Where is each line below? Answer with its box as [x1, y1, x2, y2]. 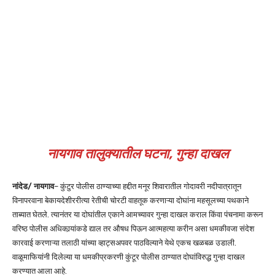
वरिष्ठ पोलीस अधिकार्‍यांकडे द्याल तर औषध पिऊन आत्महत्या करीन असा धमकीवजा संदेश [12, 224, 254, 234]
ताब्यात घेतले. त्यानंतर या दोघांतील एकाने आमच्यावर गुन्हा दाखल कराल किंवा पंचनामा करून [12, 210, 263, 220]
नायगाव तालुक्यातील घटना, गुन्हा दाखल [47, 145, 228, 163]
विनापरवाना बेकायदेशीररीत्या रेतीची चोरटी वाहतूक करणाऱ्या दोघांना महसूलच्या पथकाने [12, 196, 249, 206]
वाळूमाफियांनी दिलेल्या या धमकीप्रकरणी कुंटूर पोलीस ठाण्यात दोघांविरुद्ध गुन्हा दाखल [12, 252, 245, 262]
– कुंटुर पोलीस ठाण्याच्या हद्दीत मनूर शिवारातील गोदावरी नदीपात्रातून [54, 182, 241, 192]
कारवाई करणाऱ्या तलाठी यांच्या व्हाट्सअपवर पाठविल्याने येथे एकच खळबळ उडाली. [12, 238, 236, 248]
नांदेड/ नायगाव [12, 182, 54, 192]
